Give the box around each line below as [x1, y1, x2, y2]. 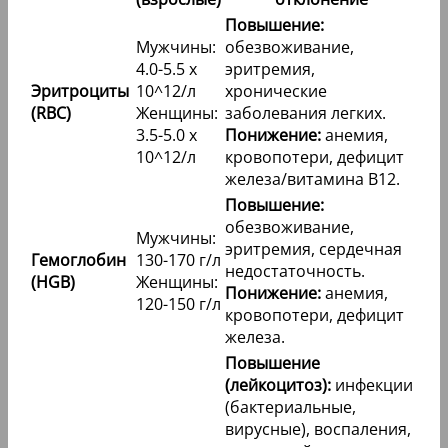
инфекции [331, 373, 413, 396]
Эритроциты [31, 79, 129, 102]
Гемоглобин [31, 248, 126, 271]
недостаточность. [225, 259, 365, 282]
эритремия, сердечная [225, 237, 402, 260]
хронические [225, 79, 327, 102]
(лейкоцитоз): [225, 373, 331, 396]
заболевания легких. [225, 101, 386, 124]
